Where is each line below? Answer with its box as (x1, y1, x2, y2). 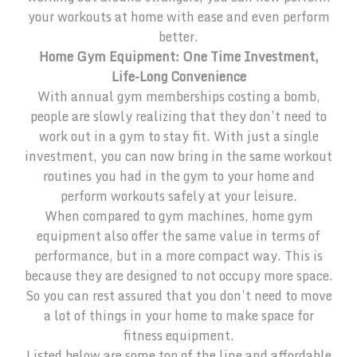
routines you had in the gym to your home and (42, 166, 315, 187)
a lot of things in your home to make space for (43, 305, 314, 327)
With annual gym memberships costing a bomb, (37, 86, 320, 108)
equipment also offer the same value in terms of (37, 226, 320, 247)
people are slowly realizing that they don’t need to (30, 106, 327, 127)
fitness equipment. (123, 325, 234, 347)
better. (159, 26, 198, 48)
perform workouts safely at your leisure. (60, 186, 297, 207)
